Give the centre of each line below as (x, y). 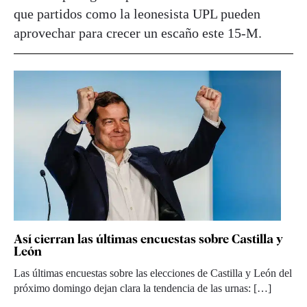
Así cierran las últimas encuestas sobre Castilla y (148, 239)
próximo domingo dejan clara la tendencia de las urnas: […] (143, 288)
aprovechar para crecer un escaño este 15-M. (138, 33)
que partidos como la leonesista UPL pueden (137, 14)
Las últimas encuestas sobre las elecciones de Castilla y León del (153, 273)
